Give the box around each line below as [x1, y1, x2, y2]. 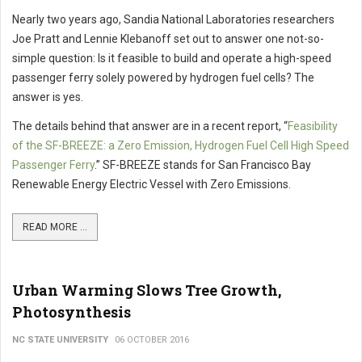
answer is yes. [12, 90, 83, 103]
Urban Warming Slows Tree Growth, [12, 280, 281, 300]
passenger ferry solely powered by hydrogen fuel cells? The [12, 70, 314, 84]
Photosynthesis [12, 301, 131, 322]
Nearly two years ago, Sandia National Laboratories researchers [12, 12, 335, 26]
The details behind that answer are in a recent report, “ [12, 119, 288, 133]
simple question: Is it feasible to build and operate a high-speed [12, 51, 331, 65]
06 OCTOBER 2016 [115, 334, 189, 345]
